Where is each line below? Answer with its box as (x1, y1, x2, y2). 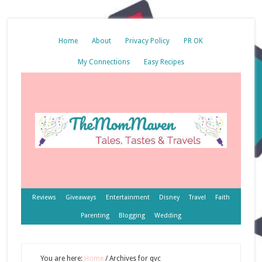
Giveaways (65, 194, 96, 201)
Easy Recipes (143, 58, 184, 66)
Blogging (118, 212, 145, 219)
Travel (188, 194, 206, 201)
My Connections (77, 58, 130, 66)
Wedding (154, 212, 181, 219)
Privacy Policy (125, 37, 170, 45)
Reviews (32, 194, 56, 201)
